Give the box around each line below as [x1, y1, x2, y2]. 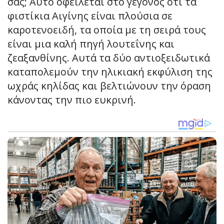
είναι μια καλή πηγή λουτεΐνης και [7, 37, 174, 51]
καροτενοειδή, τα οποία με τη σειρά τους [7, 23, 206, 37]
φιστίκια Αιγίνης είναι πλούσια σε [7, 9, 172, 23]
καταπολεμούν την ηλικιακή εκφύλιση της [7, 65, 212, 79]
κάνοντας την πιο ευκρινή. [7, 93, 136, 107]
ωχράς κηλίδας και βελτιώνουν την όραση [7, 79, 211, 93]
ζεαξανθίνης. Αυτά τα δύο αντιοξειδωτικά [7, 51, 210, 65]
